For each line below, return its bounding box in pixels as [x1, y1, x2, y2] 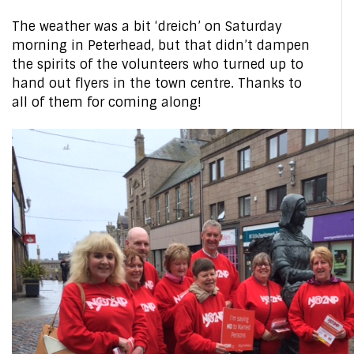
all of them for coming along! [12, 94, 201, 111]
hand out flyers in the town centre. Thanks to [12, 75, 302, 92]
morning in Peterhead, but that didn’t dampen [12, 37, 310, 54]
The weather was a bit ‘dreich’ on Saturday [12, 18, 282, 35]
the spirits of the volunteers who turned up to [12, 56, 303, 73]
